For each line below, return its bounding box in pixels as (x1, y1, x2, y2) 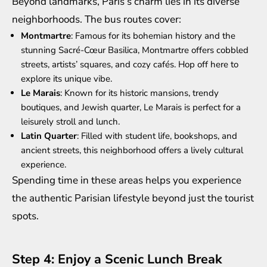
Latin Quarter (21, 129, 77, 142)
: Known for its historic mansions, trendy (60, 86, 219, 99)
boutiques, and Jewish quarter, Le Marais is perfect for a (21, 101, 241, 113)
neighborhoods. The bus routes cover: (12, 12, 181, 26)
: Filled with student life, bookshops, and (77, 129, 237, 142)
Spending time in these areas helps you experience (12, 173, 241, 187)
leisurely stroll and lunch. (21, 115, 120, 128)
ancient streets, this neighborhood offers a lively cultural (21, 144, 243, 156)
